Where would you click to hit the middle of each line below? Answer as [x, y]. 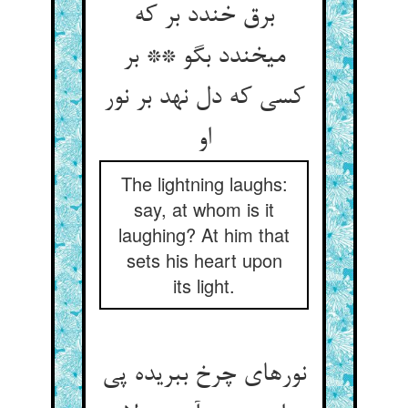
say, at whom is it [204, 209]
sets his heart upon [204, 260]
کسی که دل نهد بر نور [204, 98]
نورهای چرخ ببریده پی [204, 375]
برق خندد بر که [204, 16]
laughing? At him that [204, 235]
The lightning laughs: [204, 184]
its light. [204, 286]
